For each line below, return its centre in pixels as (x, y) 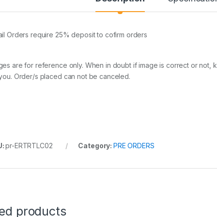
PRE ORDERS (134, 145)
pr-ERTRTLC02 (29, 145)
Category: (96, 145)
